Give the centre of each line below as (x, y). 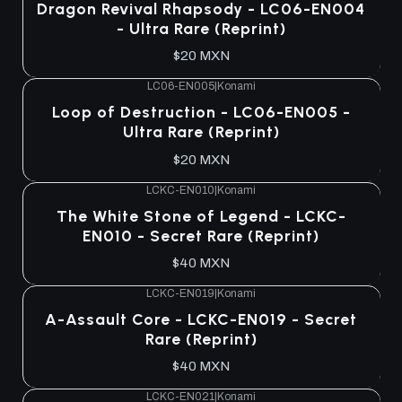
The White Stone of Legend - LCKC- (201, 215)
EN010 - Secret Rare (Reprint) (201, 235)
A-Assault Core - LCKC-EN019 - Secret (201, 319)
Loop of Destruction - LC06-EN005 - (201, 112)
